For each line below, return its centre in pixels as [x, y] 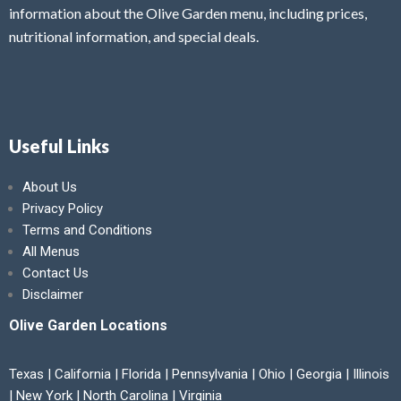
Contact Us [55, 273]
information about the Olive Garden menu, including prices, [188, 13]
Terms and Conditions [87, 230]
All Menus [51, 252]
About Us [50, 188]
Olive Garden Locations [88, 326]
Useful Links [59, 146]
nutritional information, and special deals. [134, 37]
